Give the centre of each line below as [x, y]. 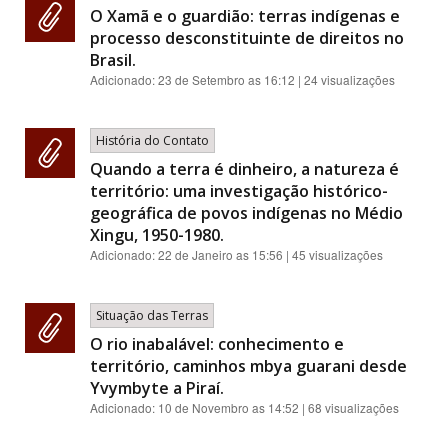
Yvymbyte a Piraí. [157, 388]
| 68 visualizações [349, 408]
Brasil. [113, 60]
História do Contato [152, 141]
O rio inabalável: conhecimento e [217, 344]
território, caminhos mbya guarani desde [248, 366]
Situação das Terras [152, 316]
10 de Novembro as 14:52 [228, 408]
